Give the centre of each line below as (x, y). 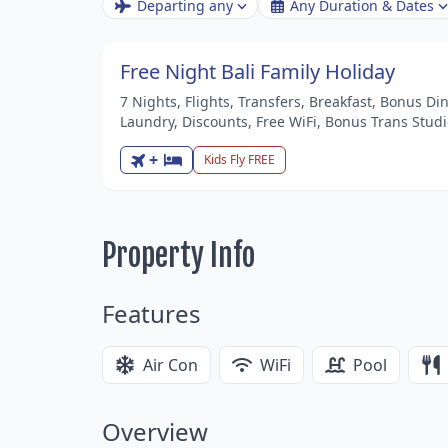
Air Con (170, 365)
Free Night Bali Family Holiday (257, 72)
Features (151, 314)
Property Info (178, 256)
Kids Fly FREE (239, 160)
